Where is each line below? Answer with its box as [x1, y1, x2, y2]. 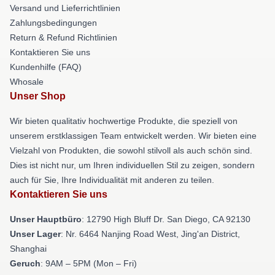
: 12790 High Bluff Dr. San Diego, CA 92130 [82, 214, 250, 224]
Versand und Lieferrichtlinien [10, 3, 120, 13]
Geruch [10, 258, 41, 268]
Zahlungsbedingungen [10, 18, 97, 28]
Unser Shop [10, 91, 66, 101]
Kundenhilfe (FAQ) [10, 62, 82, 72]
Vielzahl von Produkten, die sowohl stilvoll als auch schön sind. [10, 145, 252, 155]
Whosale [10, 77, 44, 87]
